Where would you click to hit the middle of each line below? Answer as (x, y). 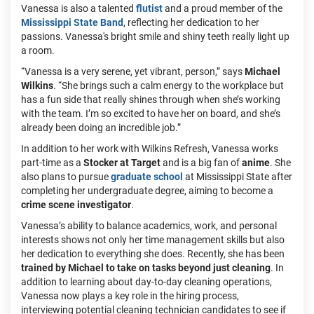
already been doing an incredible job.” (101, 128)
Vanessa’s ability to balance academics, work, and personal (149, 226)
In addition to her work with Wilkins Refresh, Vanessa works (150, 149)
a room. (38, 50)
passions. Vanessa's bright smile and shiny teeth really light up (155, 36)
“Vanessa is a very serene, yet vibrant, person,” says (133, 71)
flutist (149, 8)
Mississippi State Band (72, 22)
